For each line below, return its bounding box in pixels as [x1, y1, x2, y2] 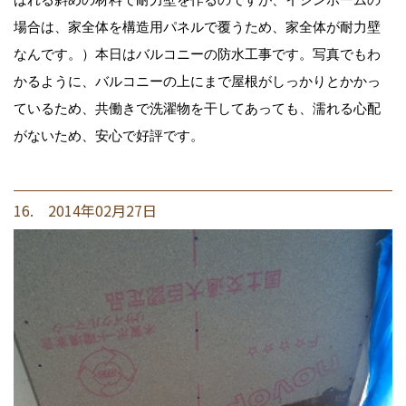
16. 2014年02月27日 [14, 198, 157, 221]
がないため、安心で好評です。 [14, 127, 204, 143]
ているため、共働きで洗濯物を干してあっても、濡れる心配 [14, 100, 381, 116]
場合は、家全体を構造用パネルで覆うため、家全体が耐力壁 [14, 18, 381, 34]
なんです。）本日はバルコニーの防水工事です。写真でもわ [14, 45, 381, 62]
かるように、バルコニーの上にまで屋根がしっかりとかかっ [14, 72, 381, 89]
